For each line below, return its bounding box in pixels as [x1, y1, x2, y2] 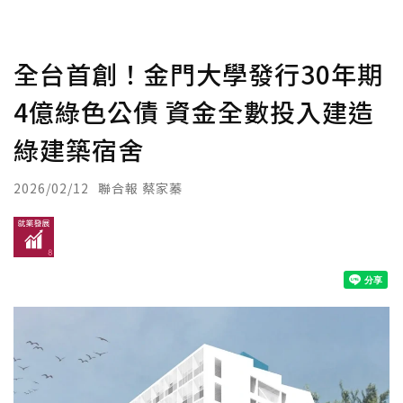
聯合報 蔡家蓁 [98, 179, 183, 197]
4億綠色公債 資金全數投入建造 [13, 94, 374, 130]
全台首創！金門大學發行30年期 [13, 56, 383, 92]
